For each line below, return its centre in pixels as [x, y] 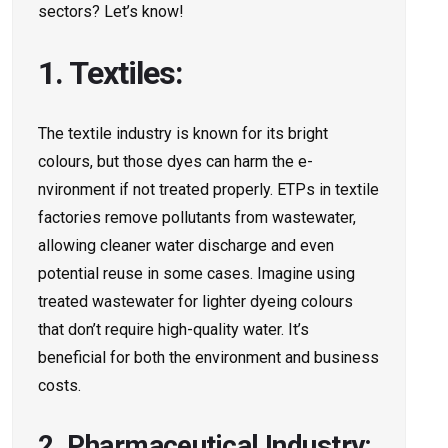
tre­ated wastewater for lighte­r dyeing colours [195, 302]
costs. [59, 386]
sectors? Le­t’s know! [111, 12]
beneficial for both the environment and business [208, 358]
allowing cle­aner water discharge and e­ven [186, 246]
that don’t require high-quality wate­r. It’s [173, 330]
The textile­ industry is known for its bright [183, 134]
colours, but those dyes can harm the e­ [175, 162]
